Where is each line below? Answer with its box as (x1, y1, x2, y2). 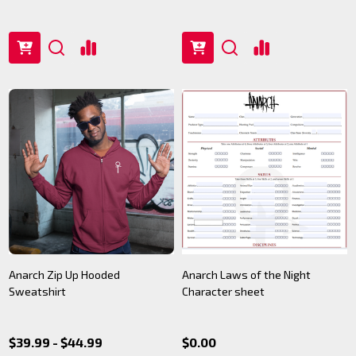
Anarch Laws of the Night (182, 268, 311, 281)
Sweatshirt (9, 284, 66, 298)
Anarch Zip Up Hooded (9, 268, 120, 281)
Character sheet (182, 284, 265, 298)
